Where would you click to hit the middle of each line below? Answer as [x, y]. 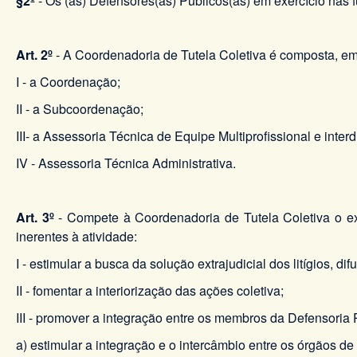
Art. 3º [37, 217]
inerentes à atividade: [76, 236]
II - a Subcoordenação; [80, 108]
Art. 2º [36, 54]
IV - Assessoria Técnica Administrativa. [126, 163]
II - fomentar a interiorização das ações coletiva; [150, 290]
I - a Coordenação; [68, 81]
